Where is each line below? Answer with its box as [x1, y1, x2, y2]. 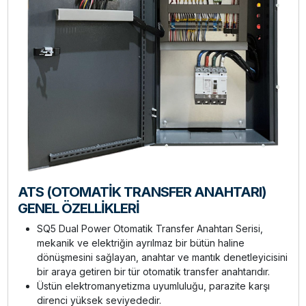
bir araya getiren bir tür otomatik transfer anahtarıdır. [36, 265, 270, 277]
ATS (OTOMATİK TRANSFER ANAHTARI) [17, 183, 266, 200]
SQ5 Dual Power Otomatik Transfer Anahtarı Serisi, [36, 222, 263, 234]
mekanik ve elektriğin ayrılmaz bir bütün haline [36, 236, 245, 249]
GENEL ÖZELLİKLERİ [17, 199, 139, 217]
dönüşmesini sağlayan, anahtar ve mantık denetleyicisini [36, 251, 288, 263]
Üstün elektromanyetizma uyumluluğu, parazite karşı [36, 279, 270, 292]
